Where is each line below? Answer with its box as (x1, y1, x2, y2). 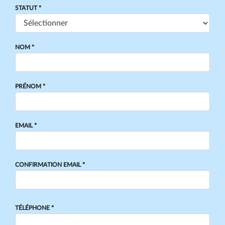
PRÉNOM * (15, 83, 45, 89)
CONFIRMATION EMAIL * (15, 162, 85, 168)
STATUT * (15, 5, 41, 11)
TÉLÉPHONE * (15, 205, 54, 211)
